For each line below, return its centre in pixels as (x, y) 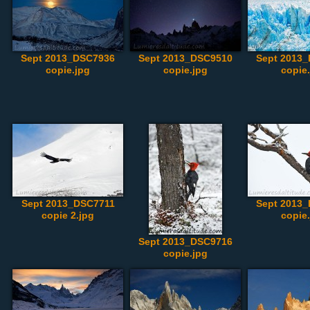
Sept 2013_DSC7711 (68, 203)
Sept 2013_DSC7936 (68, 58)
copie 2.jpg (68, 215)
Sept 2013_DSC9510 (185, 58)
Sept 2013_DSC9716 (185, 241)
